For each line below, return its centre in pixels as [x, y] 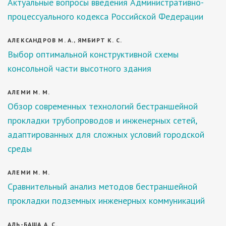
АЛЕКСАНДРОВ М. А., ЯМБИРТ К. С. [65, 40]
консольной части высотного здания [79, 68]
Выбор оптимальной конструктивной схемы [93, 54]
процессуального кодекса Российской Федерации [105, 16]
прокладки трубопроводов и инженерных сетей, [102, 120]
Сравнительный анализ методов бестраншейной [102, 186]
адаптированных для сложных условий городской [106, 134]
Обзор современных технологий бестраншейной [103, 106]
